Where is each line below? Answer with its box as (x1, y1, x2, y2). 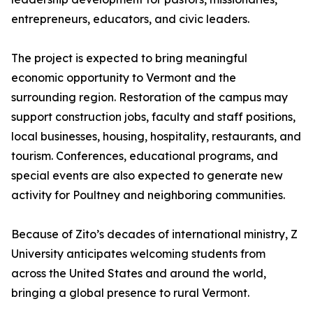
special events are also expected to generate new (11, 168, 283, 183)
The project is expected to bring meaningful (11, 51, 247, 66)
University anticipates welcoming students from (11, 247, 265, 261)
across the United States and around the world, (11, 266, 266, 281)
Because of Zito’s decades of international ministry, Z (11, 227, 298, 242)
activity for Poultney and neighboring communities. (11, 188, 285, 203)
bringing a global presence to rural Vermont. (11, 286, 249, 300)
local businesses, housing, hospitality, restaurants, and (11, 129, 301, 144)
